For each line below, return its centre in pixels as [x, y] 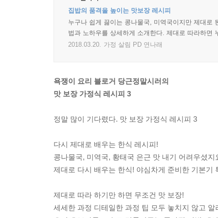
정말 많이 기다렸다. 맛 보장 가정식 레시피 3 [125, 119]
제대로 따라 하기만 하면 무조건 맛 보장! [119, 195]
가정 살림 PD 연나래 [133, 45]
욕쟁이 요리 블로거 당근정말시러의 [111, 81]
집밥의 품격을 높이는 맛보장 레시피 [119, 10]
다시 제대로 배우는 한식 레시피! [106, 144]
